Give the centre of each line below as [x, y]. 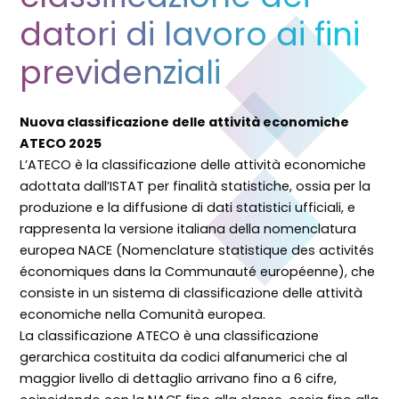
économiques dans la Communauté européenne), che [198, 271]
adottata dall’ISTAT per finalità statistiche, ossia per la [195, 186]
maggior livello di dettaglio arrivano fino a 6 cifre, [179, 378]
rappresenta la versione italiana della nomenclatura [188, 228]
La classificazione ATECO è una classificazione [170, 335]
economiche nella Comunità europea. [143, 314]
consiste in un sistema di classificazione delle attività [191, 293]
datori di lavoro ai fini [190, 34]
